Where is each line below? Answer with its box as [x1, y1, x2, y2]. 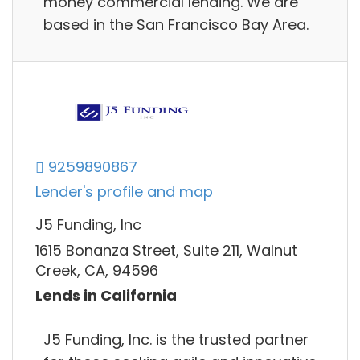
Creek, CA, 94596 [35, 260, 158, 280]
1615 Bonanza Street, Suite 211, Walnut [35, 239, 297, 260]
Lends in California [35, 285, 177, 306]
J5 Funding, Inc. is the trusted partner [43, 329, 309, 350]
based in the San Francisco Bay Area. [43, 14, 309, 35]
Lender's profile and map [35, 182, 213, 202]
